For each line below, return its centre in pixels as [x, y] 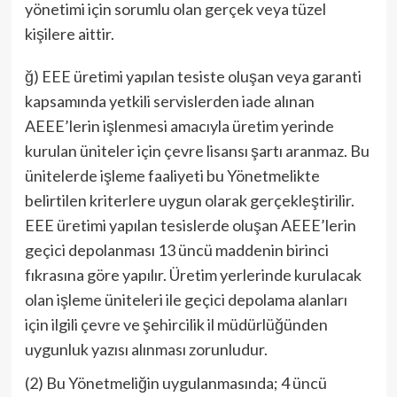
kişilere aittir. [69, 34]
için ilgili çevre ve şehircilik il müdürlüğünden [176, 324]
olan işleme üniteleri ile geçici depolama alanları [186, 300]
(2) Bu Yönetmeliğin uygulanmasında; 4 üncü [175, 383]
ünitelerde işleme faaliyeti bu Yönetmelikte [172, 175]
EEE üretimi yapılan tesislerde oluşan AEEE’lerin [190, 225]
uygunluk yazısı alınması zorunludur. [146, 349]
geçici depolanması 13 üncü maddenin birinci [176, 250]
